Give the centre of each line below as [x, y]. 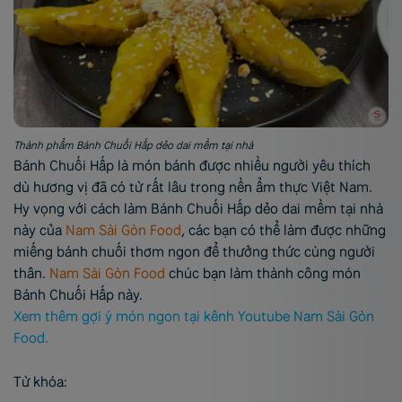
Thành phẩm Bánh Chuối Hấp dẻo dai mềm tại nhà [133, 146]
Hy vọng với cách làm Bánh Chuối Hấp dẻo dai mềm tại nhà [198, 209]
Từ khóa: [40, 382]
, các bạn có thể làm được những [284, 231]
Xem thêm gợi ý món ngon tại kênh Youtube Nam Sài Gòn [194, 317]
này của [39, 231]
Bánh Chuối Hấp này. [78, 295]
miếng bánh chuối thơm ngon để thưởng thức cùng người [194, 252]
